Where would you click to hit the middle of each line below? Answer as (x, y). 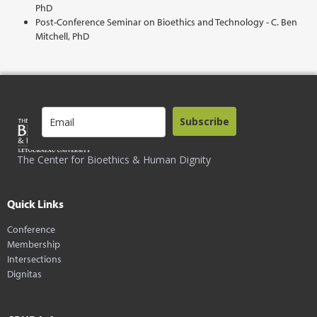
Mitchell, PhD (62, 36)
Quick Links (35, 203)
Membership (34, 243)
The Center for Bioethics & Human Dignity (114, 159)
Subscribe (204, 121)
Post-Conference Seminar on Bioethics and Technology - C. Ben (166, 22)
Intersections (34, 258)
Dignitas (24, 273)
